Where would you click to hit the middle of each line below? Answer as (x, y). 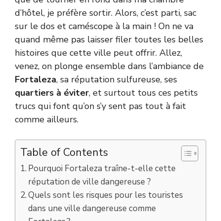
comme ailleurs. (47, 120)
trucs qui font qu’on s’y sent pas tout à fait (100, 106)
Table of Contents (64, 153)
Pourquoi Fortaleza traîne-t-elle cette (102, 169)
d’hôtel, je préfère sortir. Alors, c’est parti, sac (106, 13)
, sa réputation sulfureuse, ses (117, 80)
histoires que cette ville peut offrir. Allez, (98, 53)
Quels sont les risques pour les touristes (106, 195)
